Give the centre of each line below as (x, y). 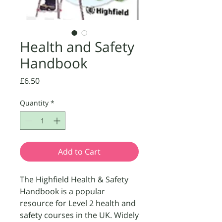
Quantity (34, 103)
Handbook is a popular (62, 192)
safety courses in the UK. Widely (79, 215)
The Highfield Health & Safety (74, 180)
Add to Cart (79, 152)
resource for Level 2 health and (78, 203)
